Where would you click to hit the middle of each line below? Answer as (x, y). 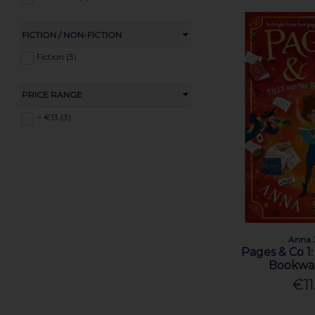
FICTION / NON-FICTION (71, 34)
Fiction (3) (56, 56)
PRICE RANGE (52, 95)
